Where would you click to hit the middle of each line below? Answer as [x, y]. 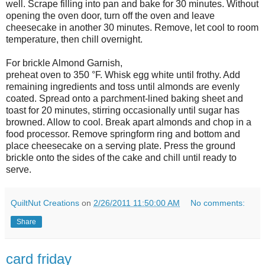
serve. [19, 170]
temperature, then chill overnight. [74, 40]
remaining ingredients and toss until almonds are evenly [123, 87]
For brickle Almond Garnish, [64, 63]
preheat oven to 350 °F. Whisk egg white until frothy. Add [123, 75]
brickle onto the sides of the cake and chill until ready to [121, 158]
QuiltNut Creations [45, 203]
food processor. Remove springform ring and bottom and [123, 134]
